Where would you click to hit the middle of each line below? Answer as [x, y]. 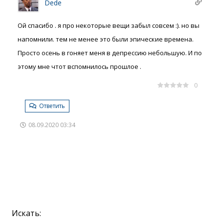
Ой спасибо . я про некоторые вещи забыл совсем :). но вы [109, 25]
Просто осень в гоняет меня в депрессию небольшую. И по [110, 53]
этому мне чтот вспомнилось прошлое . [79, 66]
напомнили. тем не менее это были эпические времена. [106, 39]
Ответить [51, 106]
